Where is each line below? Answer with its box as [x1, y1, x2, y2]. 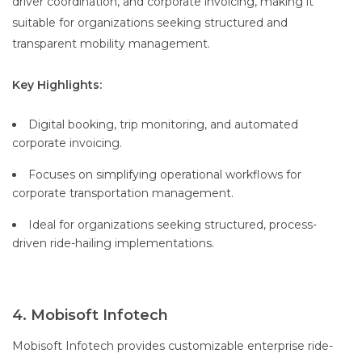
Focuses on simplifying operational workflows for [28, 167, 301, 183]
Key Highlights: [12, 78, 102, 93]
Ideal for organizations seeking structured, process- [28, 217, 317, 233]
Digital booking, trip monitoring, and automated [28, 117, 298, 133]
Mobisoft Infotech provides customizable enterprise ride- [12, 339, 333, 354]
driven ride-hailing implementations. [12, 236, 214, 251]
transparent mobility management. [12, 36, 210, 52]
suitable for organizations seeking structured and [12, 15, 288, 31]
